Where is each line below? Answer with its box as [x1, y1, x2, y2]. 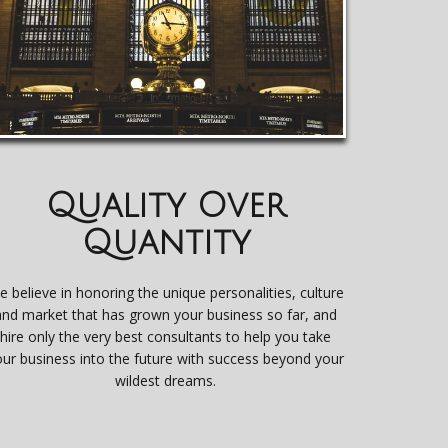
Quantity [81, 224, 250, 262]
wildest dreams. [115, 370, 217, 390]
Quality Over [45, 187, 286, 225]
